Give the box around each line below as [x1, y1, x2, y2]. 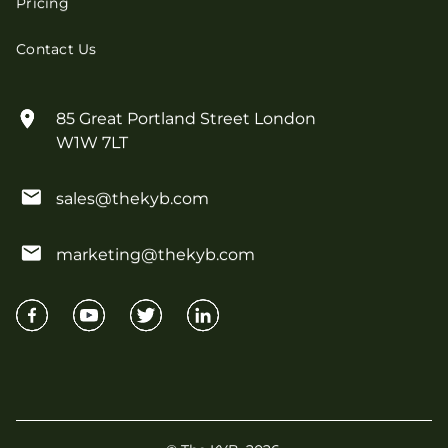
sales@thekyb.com [56, 189, 209, 209]
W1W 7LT [56, 133, 128, 153]
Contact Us [16, 40, 97, 59]
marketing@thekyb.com [56, 245, 255, 265]
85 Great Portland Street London [56, 109, 316, 129]
